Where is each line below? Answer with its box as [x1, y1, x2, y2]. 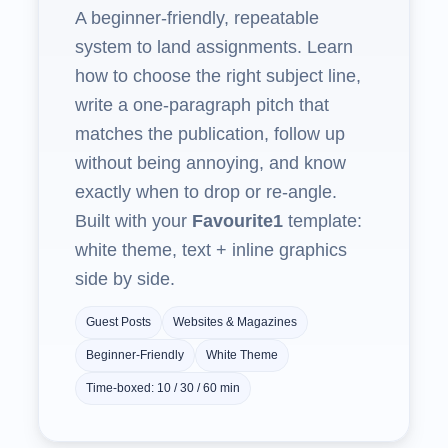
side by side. [75, 269, 175, 289]
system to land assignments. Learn [75, 37, 353, 57]
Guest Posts [86, 315, 151, 329]
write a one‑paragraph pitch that [75, 95, 329, 115]
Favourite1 [192, 211, 283, 231]
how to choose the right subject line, [75, 66, 361, 86]
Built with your [75, 211, 192, 231]
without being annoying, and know [75, 153, 346, 173]
